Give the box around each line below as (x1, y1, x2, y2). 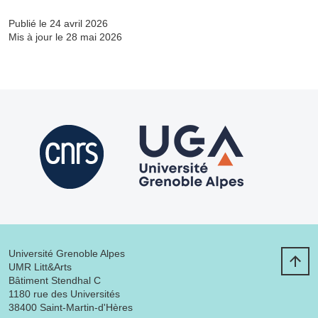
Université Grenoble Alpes (9, 247, 125, 259)
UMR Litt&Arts (9, 261, 72, 273)
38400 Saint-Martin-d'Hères (9, 301, 133, 313)
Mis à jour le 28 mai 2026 (9, 31, 122, 43)
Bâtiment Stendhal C (9, 274, 101, 286)
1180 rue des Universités (9, 287, 120, 300)
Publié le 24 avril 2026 (9, 17, 108, 29)
